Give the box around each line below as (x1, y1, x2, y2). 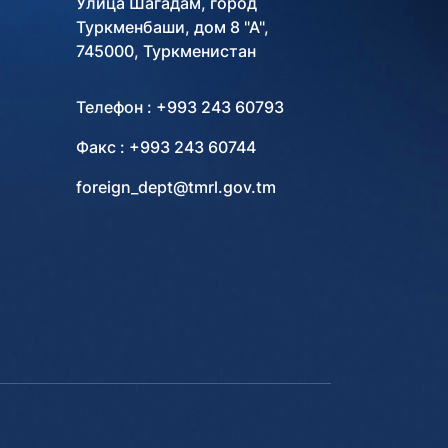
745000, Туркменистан (76, 41, 256, 61)
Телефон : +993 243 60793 (76, 97, 284, 117)
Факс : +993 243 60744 (76, 137, 256, 157)
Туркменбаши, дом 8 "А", (76, 17, 269, 37)
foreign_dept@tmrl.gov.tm (76, 177, 276, 197)
